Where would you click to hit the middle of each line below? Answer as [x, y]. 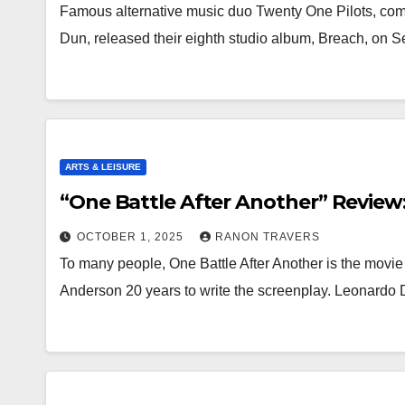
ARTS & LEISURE [103, 167]
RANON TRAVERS [268, 237]
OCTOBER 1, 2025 [132, 237]
